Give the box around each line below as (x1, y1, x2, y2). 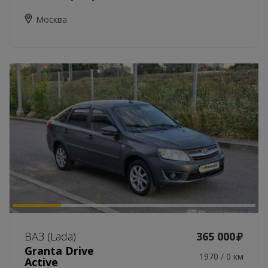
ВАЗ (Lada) (25, 229, 76, 243)
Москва (36, 14, 67, 25)
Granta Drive (25, 243, 94, 258)
